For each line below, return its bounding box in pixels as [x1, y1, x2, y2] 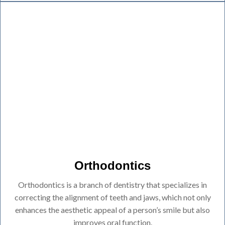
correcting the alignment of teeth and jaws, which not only [14, 192, 211, 202]
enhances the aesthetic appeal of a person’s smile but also [15, 204, 210, 214]
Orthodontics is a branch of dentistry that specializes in [18, 179, 207, 189]
